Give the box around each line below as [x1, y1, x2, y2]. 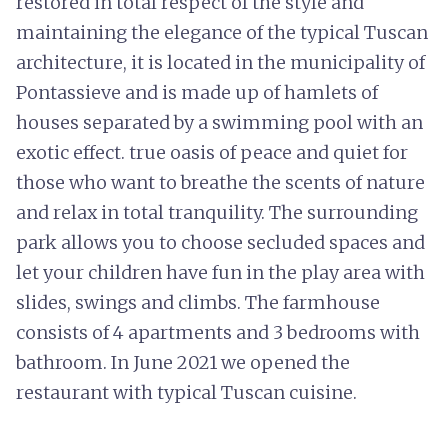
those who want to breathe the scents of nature [16, 171, 425, 194]
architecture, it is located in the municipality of [16, 51, 425, 74]
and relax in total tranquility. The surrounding [16, 201, 418, 224]
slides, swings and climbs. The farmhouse [16, 291, 380, 314]
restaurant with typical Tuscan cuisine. [16, 381, 357, 404]
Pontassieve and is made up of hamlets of [16, 81, 378, 104]
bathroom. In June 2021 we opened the [16, 351, 350, 374]
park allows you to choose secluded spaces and [16, 231, 425, 254]
